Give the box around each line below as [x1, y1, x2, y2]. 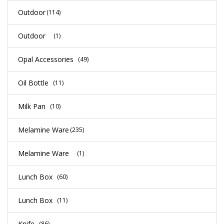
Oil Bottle [18, 77, 48, 87]
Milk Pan [18, 101, 45, 111]
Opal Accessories [18, 54, 73, 64]
